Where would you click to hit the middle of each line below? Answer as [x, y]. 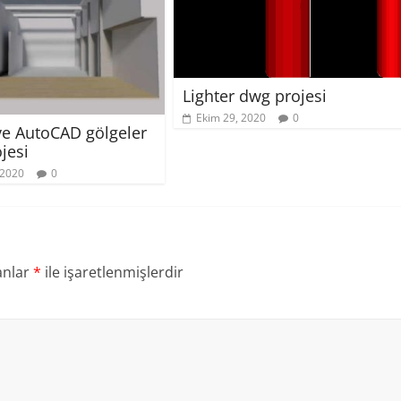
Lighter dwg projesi [255, 96]
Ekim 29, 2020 [231, 118]
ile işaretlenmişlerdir [112, 272]
